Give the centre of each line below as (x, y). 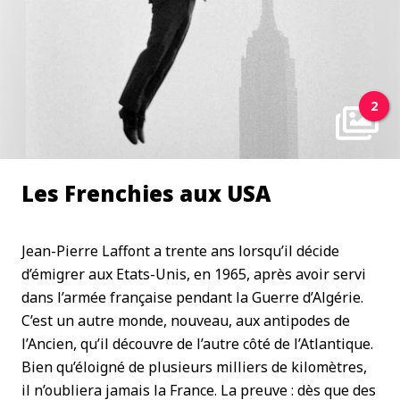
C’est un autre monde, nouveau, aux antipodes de (186, 321)
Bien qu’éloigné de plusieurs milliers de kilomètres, (194, 367)
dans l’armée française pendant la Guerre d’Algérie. (192, 297)
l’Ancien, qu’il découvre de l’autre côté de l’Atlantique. (197, 344)
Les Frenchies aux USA (146, 193)
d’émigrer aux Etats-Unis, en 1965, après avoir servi (194, 274)
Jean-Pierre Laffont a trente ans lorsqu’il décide (180, 251)
